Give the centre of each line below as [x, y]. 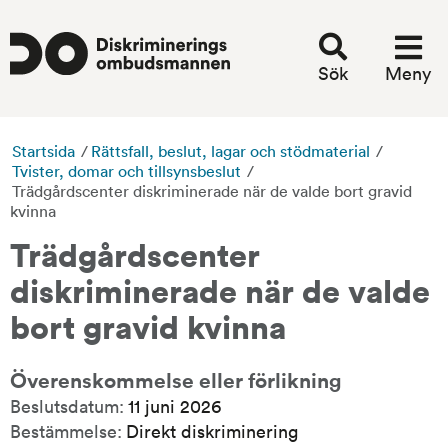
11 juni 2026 [174, 405]
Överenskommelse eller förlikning [176, 379]
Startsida [43, 150]
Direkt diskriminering [212, 430]
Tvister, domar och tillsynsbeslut [126, 170]
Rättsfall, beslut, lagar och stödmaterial [230, 150]
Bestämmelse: [66, 430]
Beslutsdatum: [67, 405]
